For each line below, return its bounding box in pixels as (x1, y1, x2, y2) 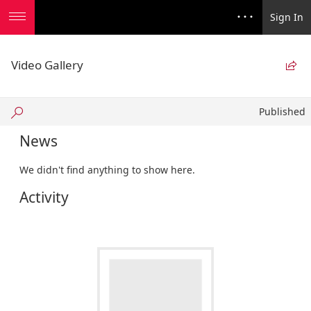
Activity (19, 187, 69, 207)
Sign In (270, 10, 303, 24)
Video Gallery (11, 56, 83, 73)
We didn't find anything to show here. (19, 163, 195, 176)
